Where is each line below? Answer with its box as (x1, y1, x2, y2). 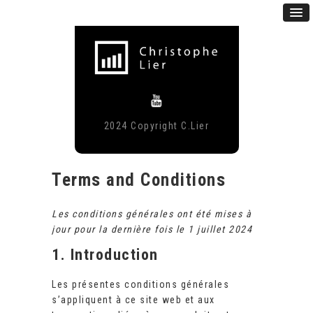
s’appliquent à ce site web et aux (52, 294, 215, 306)
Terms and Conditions (52, 170, 226, 191)
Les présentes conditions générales (52, 279, 229, 291)
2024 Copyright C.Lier (103, 120, 210, 132)
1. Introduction (52, 246, 159, 264)
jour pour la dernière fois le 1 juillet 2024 (52, 224, 252, 235)
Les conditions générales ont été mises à (52, 208, 252, 220)
